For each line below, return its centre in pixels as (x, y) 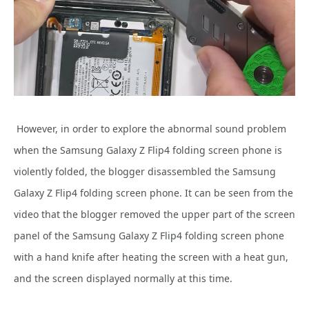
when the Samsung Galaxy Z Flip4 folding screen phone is (148, 150)
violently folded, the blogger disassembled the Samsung (145, 172)
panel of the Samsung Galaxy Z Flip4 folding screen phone (149, 236)
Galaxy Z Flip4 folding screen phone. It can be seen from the (153, 193)
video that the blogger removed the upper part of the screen (154, 215)
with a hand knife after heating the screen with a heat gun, (151, 257)
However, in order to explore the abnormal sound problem (150, 129)
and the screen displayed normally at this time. (123, 279)
